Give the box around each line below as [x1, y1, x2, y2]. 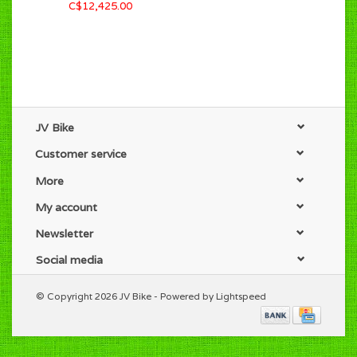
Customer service [35, 147, 127, 162]
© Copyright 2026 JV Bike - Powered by [36, 290, 216, 303]
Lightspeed [216, 290, 266, 303]
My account [35, 199, 97, 214]
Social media [36, 253, 103, 268]
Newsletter [35, 226, 93, 241]
